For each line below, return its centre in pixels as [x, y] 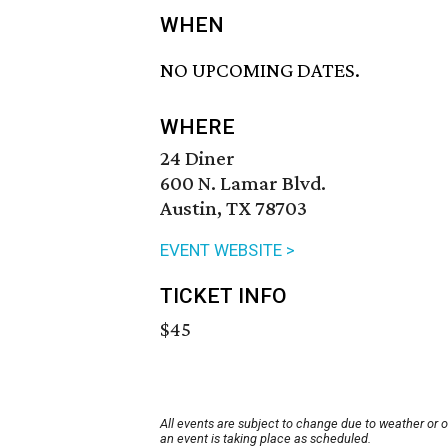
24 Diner [197, 158]
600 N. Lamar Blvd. [243, 183]
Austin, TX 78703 [233, 208]
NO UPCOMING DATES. [260, 70]
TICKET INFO [223, 296]
